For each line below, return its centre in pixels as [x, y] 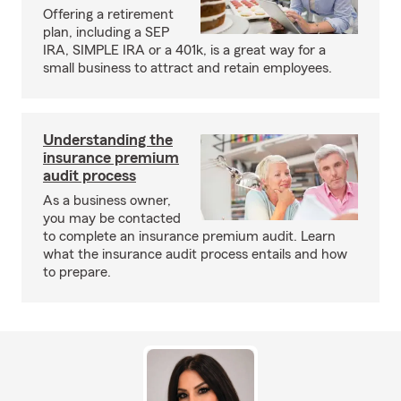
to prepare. [77, 272]
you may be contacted [112, 218]
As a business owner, [107, 200]
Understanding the [108, 140]
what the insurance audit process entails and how [195, 254]
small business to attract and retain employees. [188, 68]
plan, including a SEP [106, 32]
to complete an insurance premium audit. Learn [189, 236]
